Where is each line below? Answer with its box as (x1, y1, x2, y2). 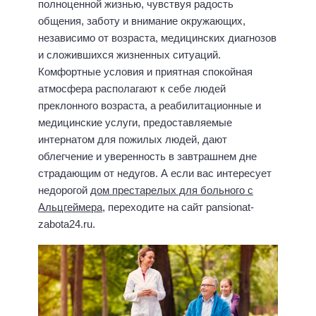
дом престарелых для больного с (90, 184, 253, 197)
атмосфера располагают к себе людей (38, 83, 226, 95)
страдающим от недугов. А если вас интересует (38, 167, 272, 180)
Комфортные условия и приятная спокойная (38, 66, 253, 78)
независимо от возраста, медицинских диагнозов (38, 32, 276, 44)
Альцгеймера (38, 201, 102, 214)
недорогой (38, 184, 90, 197)
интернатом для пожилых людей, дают (38, 133, 227, 146)
